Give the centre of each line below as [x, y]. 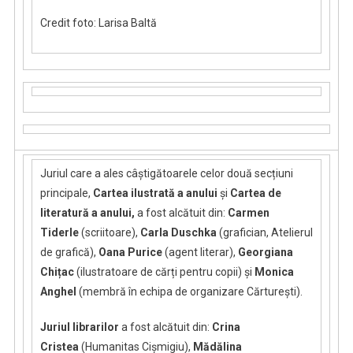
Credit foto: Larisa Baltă [98, 23]
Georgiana [265, 253]
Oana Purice [130, 253]
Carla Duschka [178, 233]
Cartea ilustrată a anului [156, 193]
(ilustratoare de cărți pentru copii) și [163, 272]
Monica [273, 272]
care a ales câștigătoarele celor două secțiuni [181, 174]
